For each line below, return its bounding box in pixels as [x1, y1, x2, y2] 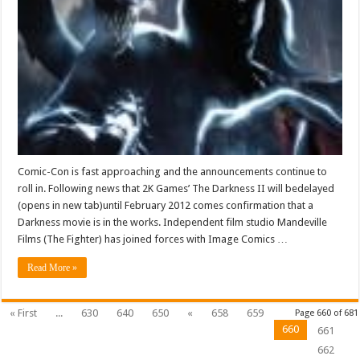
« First [10, 306, 38, 319]
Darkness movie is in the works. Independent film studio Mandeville [18, 215, 328, 228]
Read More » [27, 261, 78, 273]
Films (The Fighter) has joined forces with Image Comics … [18, 232, 288, 245]
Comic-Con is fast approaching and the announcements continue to [18, 165, 328, 178]
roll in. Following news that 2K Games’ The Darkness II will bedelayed [18, 182, 335, 194]
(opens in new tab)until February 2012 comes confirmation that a [18, 198, 314, 211]
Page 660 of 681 [294, 307, 358, 318]
